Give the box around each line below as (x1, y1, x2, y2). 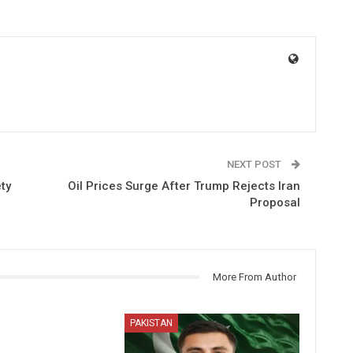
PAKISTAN (130, 318, 173, 329)
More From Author (212, 270, 296, 283)
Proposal (249, 195, 300, 210)
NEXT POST (226, 158, 284, 170)
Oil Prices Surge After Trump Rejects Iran (67, 178, 300, 193)
